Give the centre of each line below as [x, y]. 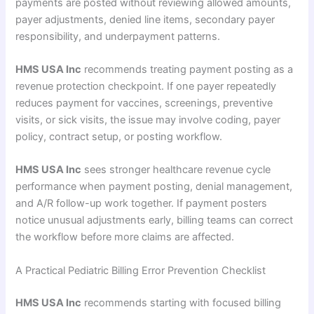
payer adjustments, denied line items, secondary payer [145, 19]
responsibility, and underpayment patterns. [118, 36]
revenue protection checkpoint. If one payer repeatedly [146, 86]
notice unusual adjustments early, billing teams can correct [155, 220]
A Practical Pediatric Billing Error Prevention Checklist [141, 270]
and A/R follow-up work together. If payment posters [142, 204]
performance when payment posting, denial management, [154, 187]
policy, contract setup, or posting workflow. [119, 136]
